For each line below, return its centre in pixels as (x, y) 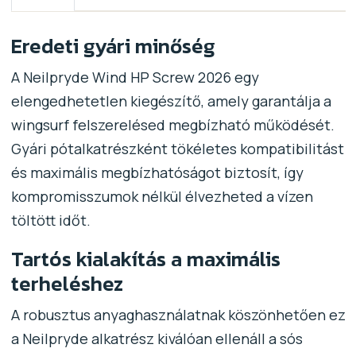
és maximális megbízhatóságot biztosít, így (157, 172)
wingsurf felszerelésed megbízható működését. (172, 124)
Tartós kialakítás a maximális (145, 258)
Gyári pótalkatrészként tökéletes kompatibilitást (177, 148)
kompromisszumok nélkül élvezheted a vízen (162, 196)
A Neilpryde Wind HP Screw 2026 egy (135, 77)
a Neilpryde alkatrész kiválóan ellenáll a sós (157, 338)
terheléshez (67, 283)
